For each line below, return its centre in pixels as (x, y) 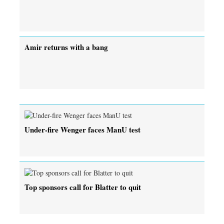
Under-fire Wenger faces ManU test (82, 129)
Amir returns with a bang (66, 47)
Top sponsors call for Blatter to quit (83, 187)
